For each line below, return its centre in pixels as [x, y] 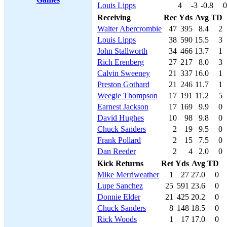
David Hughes [121, 118]
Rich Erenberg [121, 62]
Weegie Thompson [127, 96]
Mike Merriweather [128, 175]
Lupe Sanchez [120, 186]
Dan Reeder [117, 151]
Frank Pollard [119, 140]
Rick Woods [117, 219]
